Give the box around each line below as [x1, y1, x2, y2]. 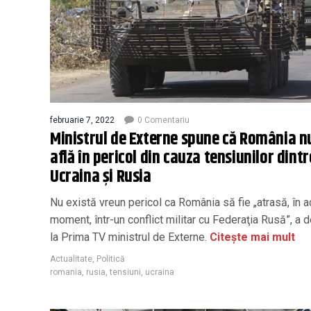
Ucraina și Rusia [50, 163, 151, 190]
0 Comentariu [137, 115, 190, 125]
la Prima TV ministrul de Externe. [50, 230, 210, 244]
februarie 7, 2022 [50, 115, 115, 125]
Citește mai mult [210, 230, 295, 244]
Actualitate [50, 253, 92, 264]
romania [50, 267, 82, 277]
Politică [96, 253, 125, 264]
